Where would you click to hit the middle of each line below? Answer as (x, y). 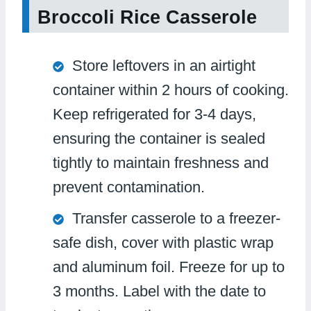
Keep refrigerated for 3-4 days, (154, 115)
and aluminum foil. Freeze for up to (169, 267)
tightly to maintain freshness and (161, 163)
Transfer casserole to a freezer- (176, 219)
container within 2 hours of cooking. (171, 90)
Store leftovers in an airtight (164, 66)
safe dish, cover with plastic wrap (163, 243)
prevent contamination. (129, 187)
